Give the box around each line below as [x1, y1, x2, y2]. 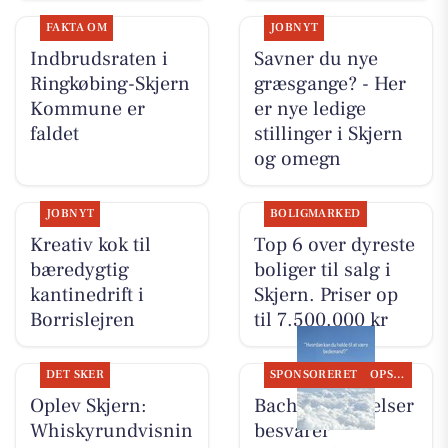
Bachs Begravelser [253, 393, 414, 419]
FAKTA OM [45, 19, 108, 35]
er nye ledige [253, 95, 366, 122]
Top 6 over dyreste [253, 231, 415, 258]
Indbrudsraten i [29, 45, 168, 72]
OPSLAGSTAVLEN [393, 367, 405, 382]
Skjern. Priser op [253, 281, 398, 308]
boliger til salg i [253, 256, 391, 283]
